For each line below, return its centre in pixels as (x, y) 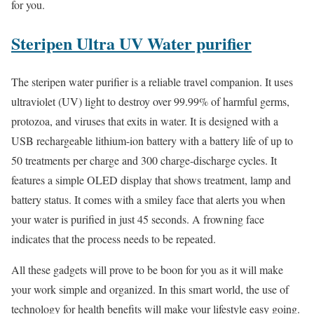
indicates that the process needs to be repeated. (114, 238)
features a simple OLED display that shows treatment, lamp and (151, 179)
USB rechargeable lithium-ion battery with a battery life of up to (152, 140)
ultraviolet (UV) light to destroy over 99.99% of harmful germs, (150, 101)
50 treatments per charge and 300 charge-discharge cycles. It (144, 160)
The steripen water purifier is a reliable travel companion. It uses (152, 81)
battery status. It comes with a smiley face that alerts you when (148, 199)
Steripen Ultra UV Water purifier (131, 43)
